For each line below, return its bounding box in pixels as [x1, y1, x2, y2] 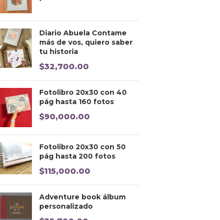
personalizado [39, 202, 93, 211]
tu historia [39, 47, 78, 56]
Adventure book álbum [39, 192, 126, 202]
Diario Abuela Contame [39, 28, 127, 38]
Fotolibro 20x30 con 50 [39, 142, 126, 152]
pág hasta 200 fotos [39, 152, 115, 161]
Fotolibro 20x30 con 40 [39, 88, 127, 97]
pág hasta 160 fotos [39, 97, 114, 107]
